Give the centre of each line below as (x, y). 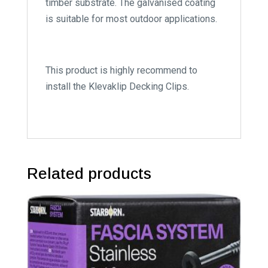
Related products (89, 173)
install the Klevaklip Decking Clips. (117, 86)
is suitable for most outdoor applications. (131, 19)
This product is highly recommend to (121, 70)
